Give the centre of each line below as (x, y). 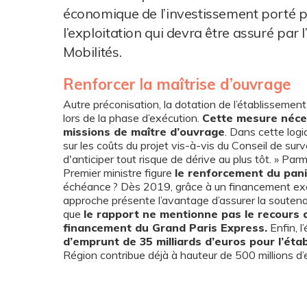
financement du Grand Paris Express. (165, 228)
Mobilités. (93, 52)
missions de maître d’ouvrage (144, 132)
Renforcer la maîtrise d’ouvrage (177, 84)
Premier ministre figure (119, 173)
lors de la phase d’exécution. (133, 118)
